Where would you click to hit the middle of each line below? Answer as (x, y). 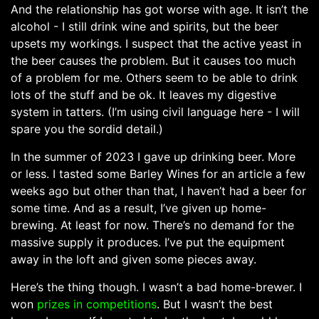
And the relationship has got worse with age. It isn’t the (159, 9)
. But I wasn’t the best (215, 304)
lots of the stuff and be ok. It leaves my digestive (143, 94)
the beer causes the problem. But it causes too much (153, 60)
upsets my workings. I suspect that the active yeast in (156, 43)
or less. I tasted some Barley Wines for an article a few (158, 173)
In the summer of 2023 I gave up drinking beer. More (153, 156)
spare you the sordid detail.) (87, 129)
